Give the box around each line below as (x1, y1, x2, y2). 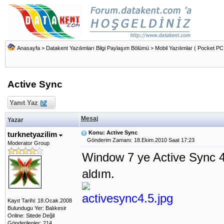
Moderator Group (7, 140, 49, 146)
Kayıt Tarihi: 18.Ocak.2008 (7, 197, 72, 203)
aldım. (82, 167, 114, 180)
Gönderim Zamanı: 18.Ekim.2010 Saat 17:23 (81, 137, 194, 143)
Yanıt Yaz (7, 99, 40, 106)
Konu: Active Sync (88, 129, 137, 135)
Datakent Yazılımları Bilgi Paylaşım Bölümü (46, 45, 149, 51)
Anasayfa (17, 45, 40, 51)
